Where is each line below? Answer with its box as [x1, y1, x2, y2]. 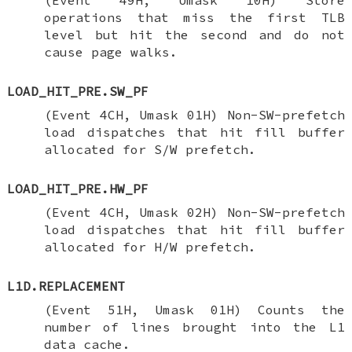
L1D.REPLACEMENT [7, 277, 126, 294]
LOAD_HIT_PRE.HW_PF [7, 180, 149, 196]
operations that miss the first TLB [43, 9, 345, 25]
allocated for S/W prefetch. [43, 141, 256, 157]
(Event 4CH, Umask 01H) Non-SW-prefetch [43, 106, 345, 123]
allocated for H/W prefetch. [43, 238, 256, 255]
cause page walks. [43, 43, 178, 60]
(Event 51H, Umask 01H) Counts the [43, 301, 345, 317]
